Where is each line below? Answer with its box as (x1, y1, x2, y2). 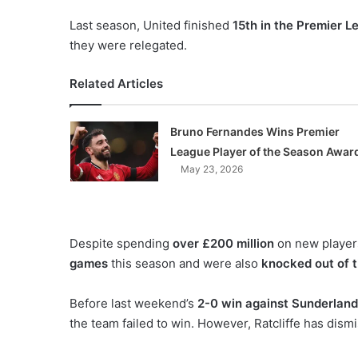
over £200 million (173, 235, 274, 251)
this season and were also (108, 255, 261, 271)
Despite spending (70, 235, 173, 251)
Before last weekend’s (70, 295, 197, 311)
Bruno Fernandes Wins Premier (169, 124, 340, 138)
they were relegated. (70, 37, 187, 53)
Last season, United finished (70, 17, 233, 33)
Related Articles (70, 75, 163, 91)
